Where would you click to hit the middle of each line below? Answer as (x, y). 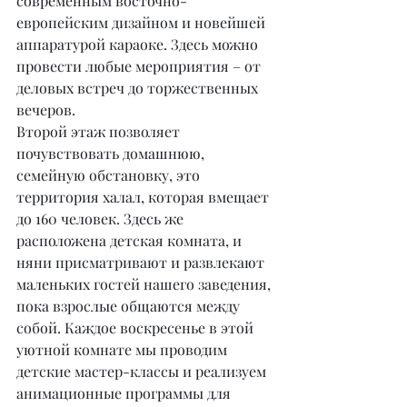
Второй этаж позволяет (100, 131)
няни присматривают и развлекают (142, 262)
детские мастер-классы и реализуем (143, 371)
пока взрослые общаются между (130, 305)
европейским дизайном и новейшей (143, 22)
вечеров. (46, 109)
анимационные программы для (125, 392)
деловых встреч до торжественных (139, 87)
